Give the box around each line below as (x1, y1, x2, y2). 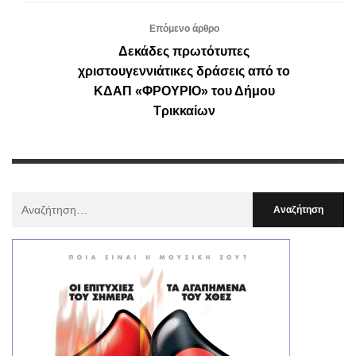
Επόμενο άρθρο (149, 23, 219, 35)
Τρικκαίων (153, 104, 215, 118)
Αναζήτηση (11, 195, 66, 208)
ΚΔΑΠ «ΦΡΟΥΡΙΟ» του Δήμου (93, 84, 275, 99)
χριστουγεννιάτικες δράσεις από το (78, 64, 290, 79)
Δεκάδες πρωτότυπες (118, 44, 250, 59)
